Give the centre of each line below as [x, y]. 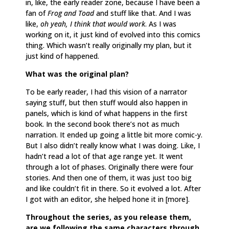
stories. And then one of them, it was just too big [109, 177]
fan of [37, 13]
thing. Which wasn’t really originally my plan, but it [109, 45]
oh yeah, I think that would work [93, 24]
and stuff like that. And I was [143, 13]
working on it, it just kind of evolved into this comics [113, 34]
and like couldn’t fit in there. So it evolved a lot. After [113, 188]
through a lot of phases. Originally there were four [109, 167]
